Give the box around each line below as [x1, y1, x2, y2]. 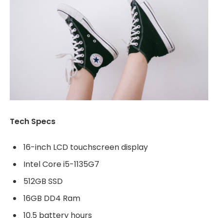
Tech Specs [10, 116, 55, 127]
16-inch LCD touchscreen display [23, 141, 148, 153]
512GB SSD [23, 175, 63, 187]
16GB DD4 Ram [23, 193, 80, 204]
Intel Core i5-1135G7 [23, 158, 99, 170]
